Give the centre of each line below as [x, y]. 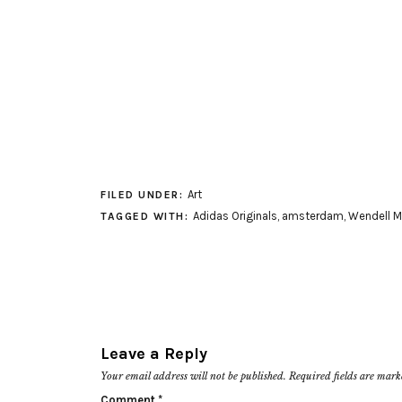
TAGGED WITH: [147, 216]
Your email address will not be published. [193, 376]
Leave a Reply [154, 353]
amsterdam [312, 215]
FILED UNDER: [144, 194]
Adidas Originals [235, 215]
